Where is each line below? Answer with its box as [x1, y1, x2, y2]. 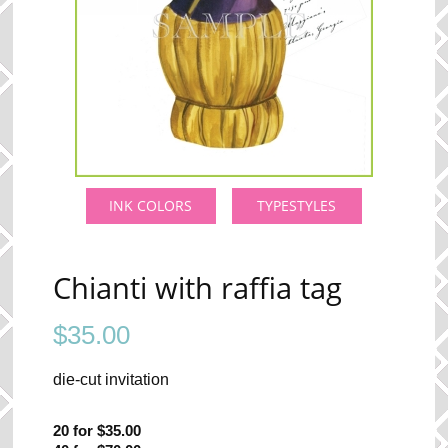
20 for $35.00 [53, 422, 142, 439]
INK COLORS [109, 195, 193, 215]
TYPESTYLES [257, 195, 337, 215]
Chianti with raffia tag [53, 267, 343, 308]
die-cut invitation [53, 369, 170, 388]
